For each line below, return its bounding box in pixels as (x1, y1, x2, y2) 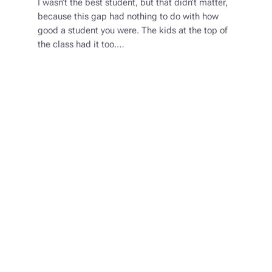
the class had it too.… (37, 39, 124, 50)
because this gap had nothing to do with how (37, 12, 219, 22)
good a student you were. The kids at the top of (37, 25, 227, 36)
